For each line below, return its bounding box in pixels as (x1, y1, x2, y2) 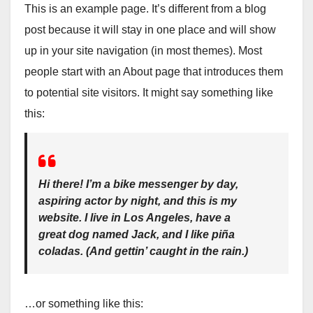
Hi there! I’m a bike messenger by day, (38, 178, 238, 191)
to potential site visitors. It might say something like (24, 86, 273, 99)
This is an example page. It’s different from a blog (24, 2, 266, 15)
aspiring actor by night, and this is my (38, 195, 237, 208)
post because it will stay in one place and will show (24, 23, 276, 36)
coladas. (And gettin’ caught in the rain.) (38, 245, 248, 258)
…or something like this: (24, 298, 143, 310)
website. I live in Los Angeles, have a (38, 212, 231, 224)
